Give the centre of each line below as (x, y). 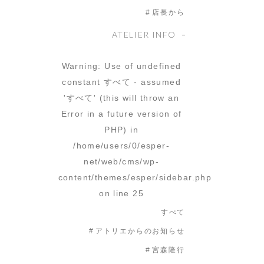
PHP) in (121, 130)
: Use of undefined (140, 66)
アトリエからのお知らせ (140, 231)
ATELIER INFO (144, 34)
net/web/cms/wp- (122, 161)
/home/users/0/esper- (122, 146)
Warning (80, 66)
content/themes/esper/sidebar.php (135, 177)
